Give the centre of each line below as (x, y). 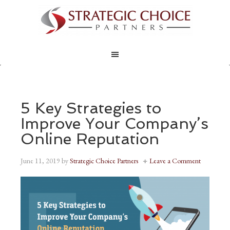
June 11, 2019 (40, 161)
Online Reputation (90, 139)
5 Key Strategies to (91, 108)
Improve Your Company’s (114, 123)
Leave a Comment (175, 161)
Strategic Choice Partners (104, 161)
